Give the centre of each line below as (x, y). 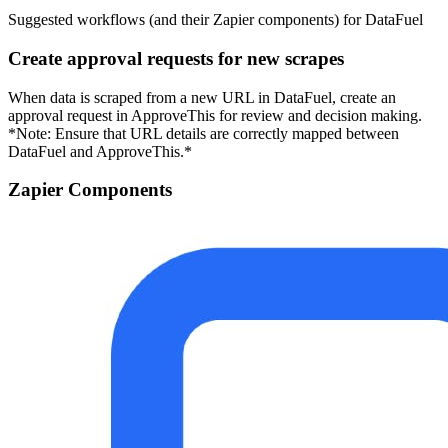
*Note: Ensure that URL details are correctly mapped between (203, 133)
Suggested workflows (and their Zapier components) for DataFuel (215, 20)
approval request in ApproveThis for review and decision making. (215, 115)
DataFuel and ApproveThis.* (100, 151)
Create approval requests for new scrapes (176, 58)
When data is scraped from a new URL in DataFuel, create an (202, 97)
